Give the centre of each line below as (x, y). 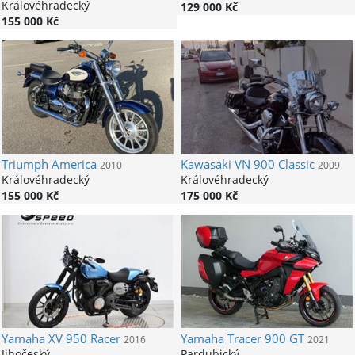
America (72, 164)
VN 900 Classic (273, 164)
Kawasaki (206, 164)
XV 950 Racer (82, 339)
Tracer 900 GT (264, 339)
